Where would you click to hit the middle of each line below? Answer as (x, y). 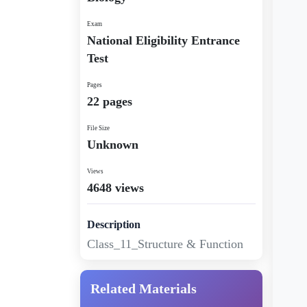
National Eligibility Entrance (163, 40)
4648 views (115, 188)
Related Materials (144, 288)
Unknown (113, 145)
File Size (98, 128)
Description (114, 224)
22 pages (110, 101)
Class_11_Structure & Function (165, 244)
